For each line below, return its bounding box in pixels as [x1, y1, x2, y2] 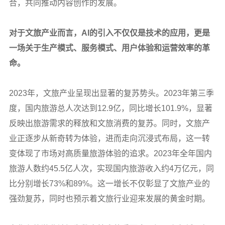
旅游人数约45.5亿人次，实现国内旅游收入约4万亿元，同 [9, 164, 214, 173]
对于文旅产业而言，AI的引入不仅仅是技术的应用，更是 [9, 28, 210, 37]
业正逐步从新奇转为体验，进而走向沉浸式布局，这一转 [9, 134, 210, 143]
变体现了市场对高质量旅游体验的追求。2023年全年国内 [9, 149, 212, 158]
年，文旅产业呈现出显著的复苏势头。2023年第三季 [27, 88, 214, 97]
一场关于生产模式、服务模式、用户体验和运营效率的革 [9, 43, 210, 52]
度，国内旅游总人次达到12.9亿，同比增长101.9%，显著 [9, 103, 212, 113]
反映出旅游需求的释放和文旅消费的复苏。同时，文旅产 [9, 119, 210, 128]
